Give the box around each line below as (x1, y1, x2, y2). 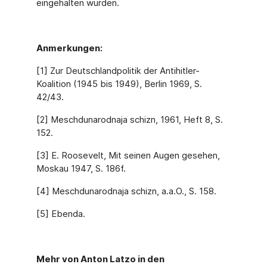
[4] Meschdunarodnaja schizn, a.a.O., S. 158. (36, 185, 216, 197)
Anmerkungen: (36, 42, 103, 54)
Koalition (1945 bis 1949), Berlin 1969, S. (36, 78, 202, 89)
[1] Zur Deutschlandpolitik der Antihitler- (36, 65, 200, 76)
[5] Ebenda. (36, 208, 85, 219)
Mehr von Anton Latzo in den (36, 253, 164, 265)
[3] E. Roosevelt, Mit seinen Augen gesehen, (36, 150, 220, 161)
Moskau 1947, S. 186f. (36, 163, 126, 174)
